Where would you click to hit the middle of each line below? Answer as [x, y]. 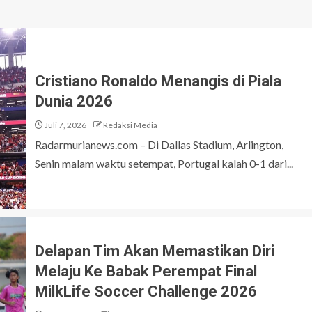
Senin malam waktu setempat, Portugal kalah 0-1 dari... [164, 163]
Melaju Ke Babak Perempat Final [146, 271]
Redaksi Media [130, 125]
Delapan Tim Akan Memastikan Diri [155, 251]
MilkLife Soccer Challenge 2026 [146, 291]
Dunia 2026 [74, 101]
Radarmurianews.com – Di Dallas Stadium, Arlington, [159, 145]
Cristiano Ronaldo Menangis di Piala [158, 81]
